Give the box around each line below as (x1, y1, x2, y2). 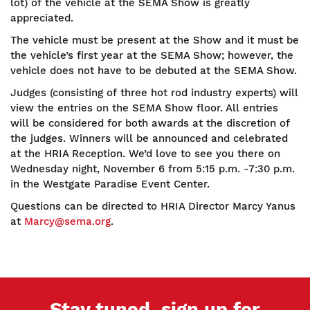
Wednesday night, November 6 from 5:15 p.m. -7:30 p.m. (10, 162, 295, 175)
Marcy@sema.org (24, 215, 111, 228)
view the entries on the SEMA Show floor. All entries (10, 101, 278, 114)
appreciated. (10, 11, 73, 24)
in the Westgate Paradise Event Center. (10, 177, 213, 190)
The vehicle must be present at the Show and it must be (10, 33, 299, 46)
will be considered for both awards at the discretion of (10, 116, 290, 129)
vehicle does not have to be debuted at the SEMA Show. (10, 64, 297, 77)
